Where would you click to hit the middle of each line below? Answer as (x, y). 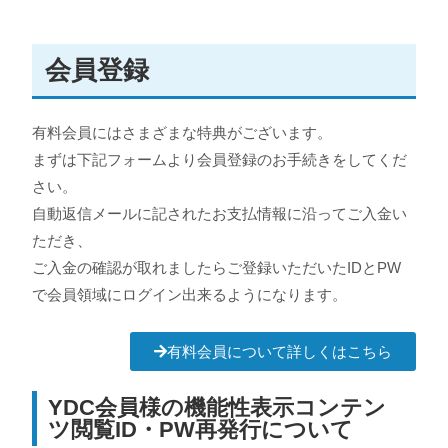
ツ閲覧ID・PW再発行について (201, 429)
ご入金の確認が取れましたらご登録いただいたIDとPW (217, 267)
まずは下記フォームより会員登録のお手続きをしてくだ (220, 159)
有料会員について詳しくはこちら (279, 352)
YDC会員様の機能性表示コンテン (217, 407)
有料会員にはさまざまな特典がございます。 (182, 132)
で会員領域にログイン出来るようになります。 (190, 294)
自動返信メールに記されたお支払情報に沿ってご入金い (220, 213)
